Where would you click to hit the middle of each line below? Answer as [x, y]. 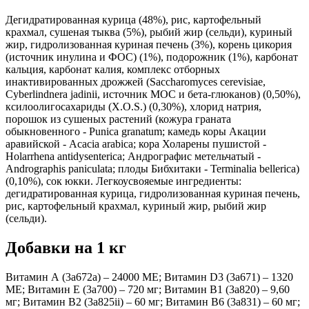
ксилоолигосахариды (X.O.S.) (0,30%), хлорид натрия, [133, 106]
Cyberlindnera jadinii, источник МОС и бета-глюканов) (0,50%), [153, 94]
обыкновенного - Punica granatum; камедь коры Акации [136, 131]
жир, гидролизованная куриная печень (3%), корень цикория [149, 44]
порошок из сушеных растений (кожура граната [118, 119]
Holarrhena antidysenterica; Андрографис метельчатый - [133, 156]
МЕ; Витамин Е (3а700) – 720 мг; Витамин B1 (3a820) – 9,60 [148, 289]
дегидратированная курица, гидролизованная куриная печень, [153, 193]
